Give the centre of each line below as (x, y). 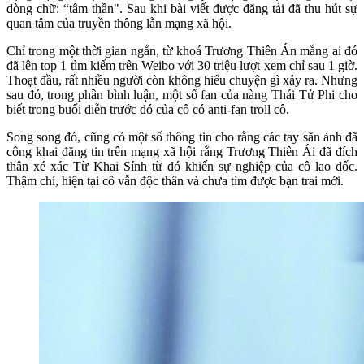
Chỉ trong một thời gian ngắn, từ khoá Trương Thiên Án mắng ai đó (182, 50)
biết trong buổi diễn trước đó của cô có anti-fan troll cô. (149, 109)
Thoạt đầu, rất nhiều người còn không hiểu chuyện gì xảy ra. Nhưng (182, 80)
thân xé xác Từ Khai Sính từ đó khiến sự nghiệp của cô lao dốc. (182, 166)
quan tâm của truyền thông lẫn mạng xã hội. (121, 23)
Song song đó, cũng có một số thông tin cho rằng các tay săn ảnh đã (182, 136)
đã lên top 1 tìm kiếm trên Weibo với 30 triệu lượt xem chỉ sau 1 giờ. (182, 65)
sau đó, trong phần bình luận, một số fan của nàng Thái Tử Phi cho (182, 94)
